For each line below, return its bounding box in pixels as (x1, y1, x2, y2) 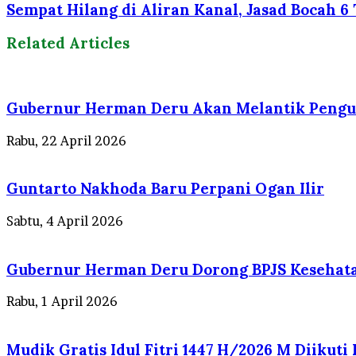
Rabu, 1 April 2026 (6, 293, 118, 310)
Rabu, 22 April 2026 (6, 132, 126, 149)
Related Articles (6, 33, 130, 53)
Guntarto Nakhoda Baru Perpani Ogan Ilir (6, 179, 324, 199)
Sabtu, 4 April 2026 (6, 213, 123, 229)
